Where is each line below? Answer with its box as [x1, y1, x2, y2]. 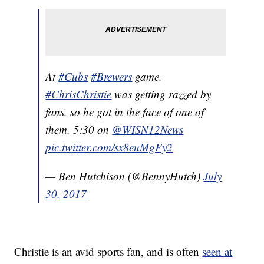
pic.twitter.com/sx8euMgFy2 [45, 140, 173, 155]
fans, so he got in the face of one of [45, 104, 204, 120]
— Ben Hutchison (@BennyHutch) [45, 169, 204, 184]
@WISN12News [112, 122, 184, 137]
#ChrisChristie [45, 87, 112, 102]
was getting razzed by [111, 87, 212, 102]
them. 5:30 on [45, 122, 113, 137]
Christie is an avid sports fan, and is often [14, 244, 203, 259]
